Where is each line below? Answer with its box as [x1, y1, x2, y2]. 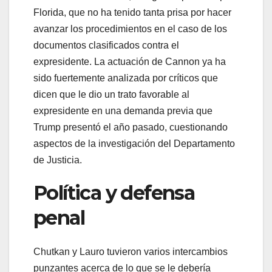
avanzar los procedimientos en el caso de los [33, 23, 227, 34]
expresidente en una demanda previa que [33, 105, 212, 116]
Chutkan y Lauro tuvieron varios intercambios [33, 246, 228, 257]
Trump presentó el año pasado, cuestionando [33, 121, 228, 132]
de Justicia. [33, 154, 82, 165]
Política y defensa [33, 180, 195, 205]
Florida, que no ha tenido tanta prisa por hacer [33, 7, 231, 18]
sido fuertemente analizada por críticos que [33, 72, 218, 83]
